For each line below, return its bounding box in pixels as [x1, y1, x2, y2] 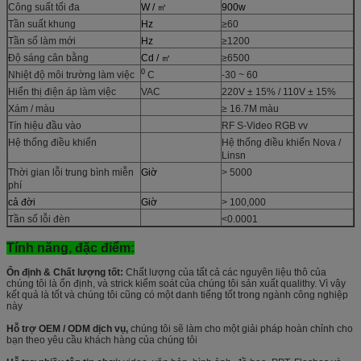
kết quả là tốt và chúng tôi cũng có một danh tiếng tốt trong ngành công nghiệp [6, 288, 348, 301]
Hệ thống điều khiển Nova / [222, 136, 341, 148]
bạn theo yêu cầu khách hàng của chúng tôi [6, 334, 197, 346]
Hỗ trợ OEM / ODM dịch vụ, [6, 322, 128, 334]
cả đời [8, 196, 35, 208]
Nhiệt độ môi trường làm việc [8, 68, 135, 81]
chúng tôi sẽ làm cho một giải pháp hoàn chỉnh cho [128, 322, 353, 334]
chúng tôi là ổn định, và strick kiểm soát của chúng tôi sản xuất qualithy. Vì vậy [6, 277, 346, 289]
